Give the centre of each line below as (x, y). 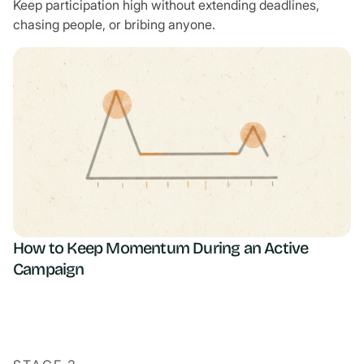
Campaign (49, 269)
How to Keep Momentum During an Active (161, 247)
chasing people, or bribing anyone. (114, 24)
